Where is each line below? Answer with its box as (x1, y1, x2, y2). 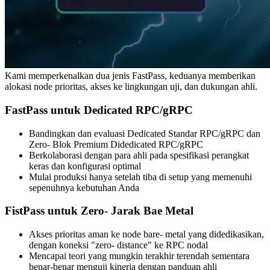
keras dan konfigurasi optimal (29, 160, 141, 171)
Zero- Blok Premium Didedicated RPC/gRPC (29, 139, 203, 149)
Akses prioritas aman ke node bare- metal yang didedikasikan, (29, 229, 264, 240)
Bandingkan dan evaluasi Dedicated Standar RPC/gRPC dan (29, 128, 260, 139)
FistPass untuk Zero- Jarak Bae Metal (5, 204, 193, 218)
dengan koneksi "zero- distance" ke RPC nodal (29, 240, 208, 251)
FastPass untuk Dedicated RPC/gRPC (5, 104, 193, 117)
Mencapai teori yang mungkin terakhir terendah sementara (29, 251, 250, 262)
